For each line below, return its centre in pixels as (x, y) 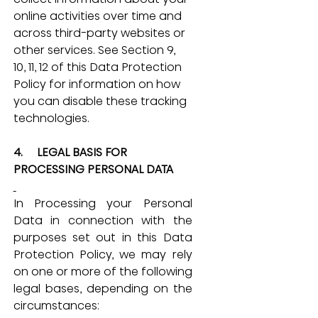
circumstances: (56, 305)
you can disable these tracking (101, 101)
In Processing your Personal (103, 203)
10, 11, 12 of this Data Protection (99, 67)
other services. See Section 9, (95, 50)
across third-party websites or (100, 33)
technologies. (51, 118)
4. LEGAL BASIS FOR (71, 152)
